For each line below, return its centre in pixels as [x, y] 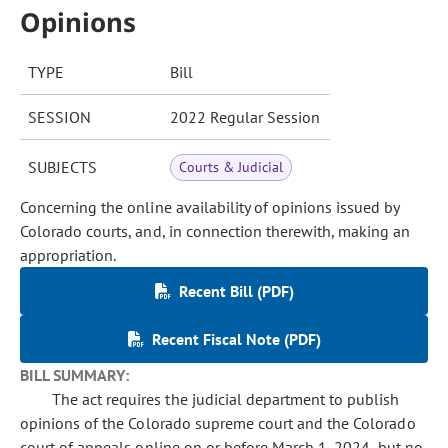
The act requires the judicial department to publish [226, 399]
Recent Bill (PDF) [236, 291]
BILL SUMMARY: [75, 375]
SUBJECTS [62, 167]
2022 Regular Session [245, 117]
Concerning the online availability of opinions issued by [210, 207]
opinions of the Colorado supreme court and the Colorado [218, 423]
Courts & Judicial [231, 167]
